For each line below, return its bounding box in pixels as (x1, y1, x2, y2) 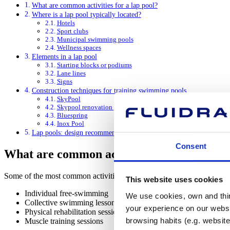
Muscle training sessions (25, 217, 103, 226)
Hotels (56, 19, 75, 27)
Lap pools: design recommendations (31, 128, 136, 137)
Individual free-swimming (25, 189, 108, 198)
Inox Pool (56, 120, 84, 128)
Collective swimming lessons (25, 198, 119, 207)
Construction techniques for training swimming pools (31, 86, 186, 95)
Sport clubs (56, 27, 88, 35)
